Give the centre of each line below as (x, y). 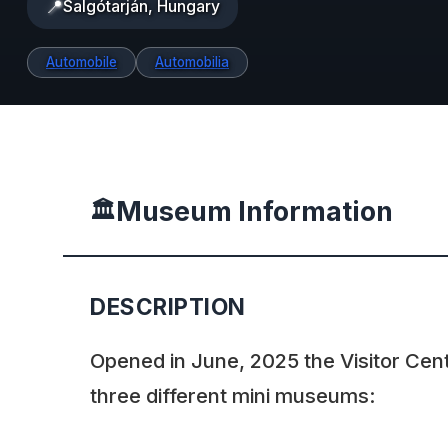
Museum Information (254, 211)
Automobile (81, 62)
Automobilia (192, 62)
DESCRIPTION (168, 306)
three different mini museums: (233, 396)
